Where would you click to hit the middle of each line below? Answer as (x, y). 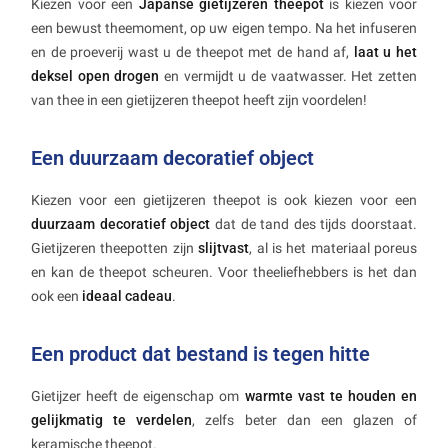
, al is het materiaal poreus (333, 248)
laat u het (385, 52)
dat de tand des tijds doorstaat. (313, 224)
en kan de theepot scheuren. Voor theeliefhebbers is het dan (224, 272)
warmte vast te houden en (331, 396)
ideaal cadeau (127, 296)
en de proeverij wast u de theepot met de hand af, (192, 52)
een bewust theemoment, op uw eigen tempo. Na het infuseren (224, 28)
